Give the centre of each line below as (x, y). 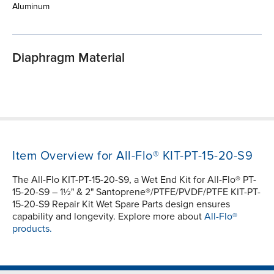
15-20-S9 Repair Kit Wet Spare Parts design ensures (121, 204)
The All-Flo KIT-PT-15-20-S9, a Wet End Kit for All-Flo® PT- (134, 180)
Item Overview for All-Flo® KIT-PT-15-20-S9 (132, 156)
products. (32, 228)
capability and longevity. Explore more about (108, 216)
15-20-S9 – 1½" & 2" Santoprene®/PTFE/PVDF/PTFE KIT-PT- (136, 192)
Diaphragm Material (68, 57)
